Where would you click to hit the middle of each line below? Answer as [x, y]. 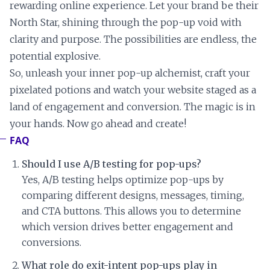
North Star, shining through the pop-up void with [126, 23]
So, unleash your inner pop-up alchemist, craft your [130, 73]
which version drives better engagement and [127, 227]
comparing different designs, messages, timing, [133, 196]
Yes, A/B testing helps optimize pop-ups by [123, 180]
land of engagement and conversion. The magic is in [133, 107]
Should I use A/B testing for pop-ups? [111, 164]
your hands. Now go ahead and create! [98, 124]
